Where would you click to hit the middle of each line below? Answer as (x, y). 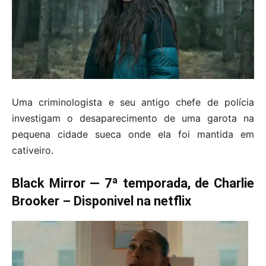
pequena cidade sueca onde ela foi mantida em (133, 134)
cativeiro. (33, 150)
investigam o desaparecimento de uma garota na (133, 118)
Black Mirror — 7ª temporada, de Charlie (133, 183)
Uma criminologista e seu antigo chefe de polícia (133, 102)
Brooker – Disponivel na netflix (102, 201)
